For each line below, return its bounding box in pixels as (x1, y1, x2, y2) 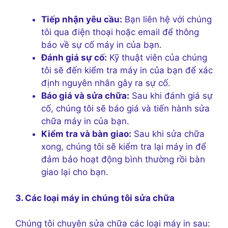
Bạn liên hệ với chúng (122, 14, 212, 25)
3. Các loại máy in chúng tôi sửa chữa (15, 192, 175, 203)
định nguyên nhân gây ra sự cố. (41, 78, 170, 89)
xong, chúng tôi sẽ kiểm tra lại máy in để (41, 141, 206, 152)
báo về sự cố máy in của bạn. (41, 40, 162, 50)
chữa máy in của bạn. (41, 116, 129, 127)
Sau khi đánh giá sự (129, 91, 213, 101)
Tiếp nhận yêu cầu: (41, 14, 122, 25)
